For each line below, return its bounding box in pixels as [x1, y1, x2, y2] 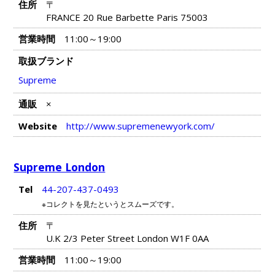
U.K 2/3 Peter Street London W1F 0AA [45, 231, 209, 244]
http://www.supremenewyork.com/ [66, 120, 215, 133]
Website [18, 120, 57, 133]
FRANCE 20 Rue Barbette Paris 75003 [45, 10, 208, 23]
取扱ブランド [18, 55, 74, 68]
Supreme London [14, 159, 106, 174]
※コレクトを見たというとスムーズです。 [41, 198, 179, 209]
